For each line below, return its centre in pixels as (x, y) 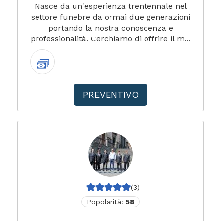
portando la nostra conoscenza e (110, 28)
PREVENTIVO (110, 94)
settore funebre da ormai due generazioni (110, 17)
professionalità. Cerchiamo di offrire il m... (110, 39)
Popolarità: (106, 202)
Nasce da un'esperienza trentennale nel (110, 6)
